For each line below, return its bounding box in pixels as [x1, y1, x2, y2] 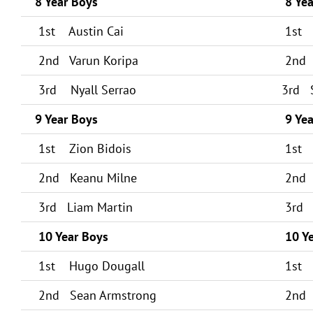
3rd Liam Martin [35, 199, 133, 215]
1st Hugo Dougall [35, 258, 145, 274]
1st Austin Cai [35, 23, 124, 39]
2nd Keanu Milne [35, 170, 137, 186]
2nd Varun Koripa [35, 52, 138, 68]
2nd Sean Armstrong [35, 287, 156, 303]
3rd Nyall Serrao [35, 82, 136, 98]
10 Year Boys [38, 228, 108, 245]
